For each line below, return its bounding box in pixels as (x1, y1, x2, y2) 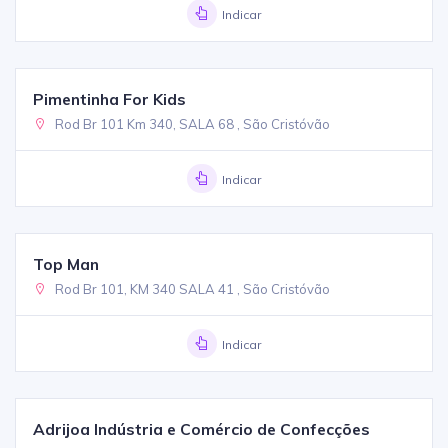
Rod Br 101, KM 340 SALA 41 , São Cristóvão (52, 280, 331, 297)
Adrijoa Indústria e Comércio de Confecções (33, 418, 371, 439)
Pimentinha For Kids (33, 88, 187, 109)
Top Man (33, 253, 100, 274)
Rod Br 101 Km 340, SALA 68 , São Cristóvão (52, 115, 331, 132)
